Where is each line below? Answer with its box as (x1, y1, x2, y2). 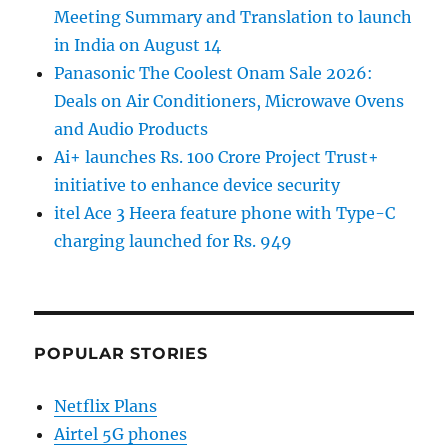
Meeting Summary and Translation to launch (54, 7, 413, 28)
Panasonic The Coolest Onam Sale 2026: (54, 63, 374, 84)
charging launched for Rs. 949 (54, 231, 293, 252)
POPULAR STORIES (34, 344, 208, 364)
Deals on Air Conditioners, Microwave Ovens (54, 91, 405, 112)
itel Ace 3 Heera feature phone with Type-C (54, 203, 396, 224)
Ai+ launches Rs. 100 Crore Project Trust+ (54, 147, 380, 168)
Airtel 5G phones (54, 424, 188, 445)
